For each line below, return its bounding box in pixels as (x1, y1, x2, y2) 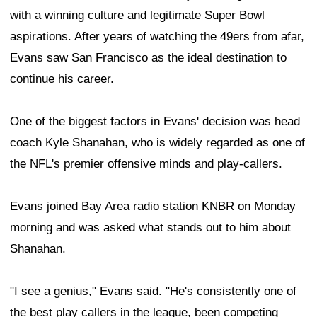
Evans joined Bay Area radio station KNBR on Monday (10, 199, 296, 213)
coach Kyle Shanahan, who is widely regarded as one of (10, 135, 305, 149)
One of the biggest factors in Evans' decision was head (10, 114, 300, 128)
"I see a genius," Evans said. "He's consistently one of (10, 284, 296, 298)
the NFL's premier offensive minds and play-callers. (10, 156, 282, 171)
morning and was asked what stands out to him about (10, 220, 291, 234)
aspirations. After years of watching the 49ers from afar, (10, 29, 304, 43)
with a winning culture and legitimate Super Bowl (10, 8, 265, 22)
